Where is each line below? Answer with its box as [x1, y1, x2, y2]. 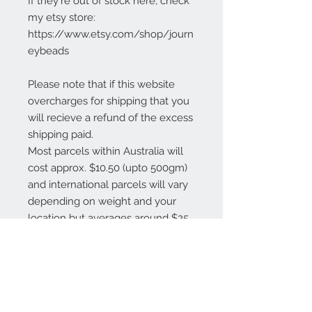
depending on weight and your [28, 195, 176, 208]
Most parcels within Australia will [28, 145, 183, 157]
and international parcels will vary [28, 178, 188, 191]
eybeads [28, 45, 69, 57]
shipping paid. [28, 128, 93, 141]
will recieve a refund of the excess [28, 111, 193, 124]
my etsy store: [28, 11, 95, 24]
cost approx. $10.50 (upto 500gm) [28, 162, 187, 174]
